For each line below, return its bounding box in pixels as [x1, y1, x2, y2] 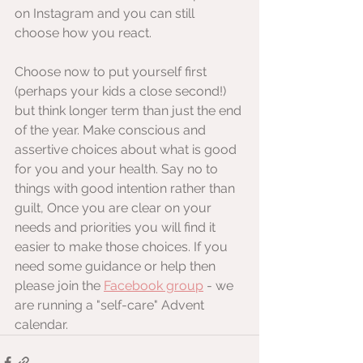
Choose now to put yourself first [15, 64, 210, 79]
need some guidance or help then [15, 258, 219, 274]
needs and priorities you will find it [15, 220, 219, 235]
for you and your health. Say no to [15, 161, 221, 177]
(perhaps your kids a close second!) [15, 83, 229, 99]
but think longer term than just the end [15, 103, 245, 118]
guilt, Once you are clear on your [15, 200, 215, 216]
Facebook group [104, 278, 203, 293]
